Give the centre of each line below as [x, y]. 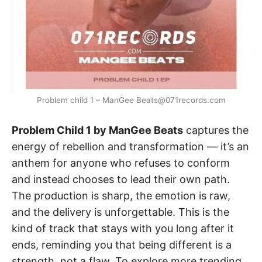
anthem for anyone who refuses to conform [121, 163]
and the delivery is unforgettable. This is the [120, 212]
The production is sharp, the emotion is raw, [121, 196]
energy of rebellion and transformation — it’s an [130, 147]
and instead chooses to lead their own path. [121, 180]
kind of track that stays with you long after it [123, 229]
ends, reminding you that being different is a [122, 245]
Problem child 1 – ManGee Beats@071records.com [131, 100]
